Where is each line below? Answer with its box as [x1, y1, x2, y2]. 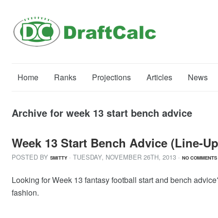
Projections [92, 72, 131, 83]
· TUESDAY [69, 152, 102, 162]
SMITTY [50, 154, 67, 161]
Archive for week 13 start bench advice [12, 106, 192, 120]
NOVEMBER [106, 152, 142, 162]
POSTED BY [12, 152, 50, 162]
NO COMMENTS [182, 154, 217, 161]
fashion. [12, 187, 39, 198]
